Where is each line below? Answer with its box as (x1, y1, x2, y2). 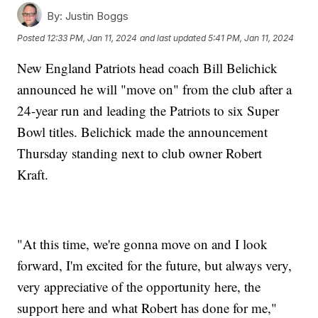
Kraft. (17, 165, 53, 183)
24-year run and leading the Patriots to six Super (17, 101, 280, 119)
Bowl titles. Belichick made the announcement (17, 122, 268, 141)
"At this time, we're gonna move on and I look (17, 234, 268, 253)
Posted (17, 33, 48, 44)
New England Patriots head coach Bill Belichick (17, 58, 278, 77)
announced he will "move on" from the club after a (17, 79, 292, 98)
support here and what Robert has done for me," (17, 298, 278, 317)
